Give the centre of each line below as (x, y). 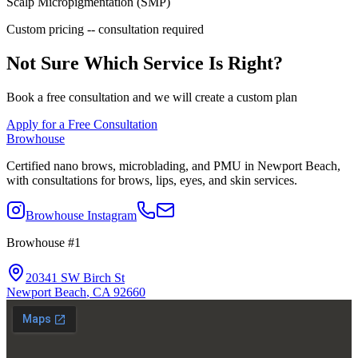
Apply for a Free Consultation (82, 124)
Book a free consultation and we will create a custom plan (152, 97)
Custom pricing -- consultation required (105, 30)
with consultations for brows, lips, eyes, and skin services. (152, 180)
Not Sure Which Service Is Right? (145, 64)
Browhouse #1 (44, 242)
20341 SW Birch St (75, 277)
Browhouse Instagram (81, 215)
